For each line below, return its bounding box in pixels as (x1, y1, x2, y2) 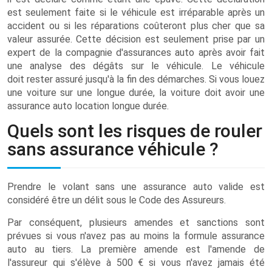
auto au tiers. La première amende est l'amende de (7, 243, 265, 255)
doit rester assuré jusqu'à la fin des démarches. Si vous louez (7, 73, 265, 85)
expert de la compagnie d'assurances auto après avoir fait (7, 47, 265, 58)
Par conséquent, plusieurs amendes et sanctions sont (7, 217, 265, 228)
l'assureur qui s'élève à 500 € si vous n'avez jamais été (7, 257, 265, 268)
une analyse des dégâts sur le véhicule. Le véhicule (7, 60, 265, 72)
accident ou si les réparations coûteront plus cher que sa (7, 20, 265, 32)
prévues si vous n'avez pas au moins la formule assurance (7, 230, 265, 242)
